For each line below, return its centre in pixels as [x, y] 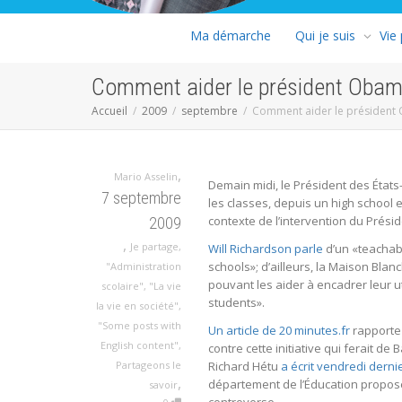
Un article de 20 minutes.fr [279, 330]
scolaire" [122, 285]
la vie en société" [137, 305]
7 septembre [141, 197]
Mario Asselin [146, 176]
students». [236, 302]
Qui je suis [325, 35]
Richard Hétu [245, 366]
